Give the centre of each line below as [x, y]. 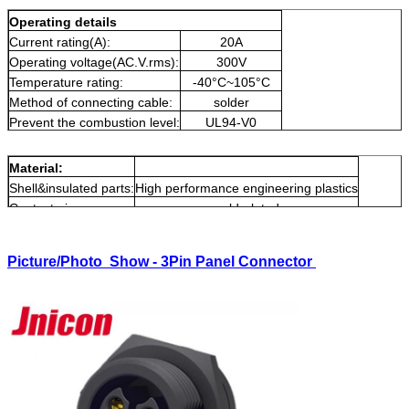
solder [231, 102]
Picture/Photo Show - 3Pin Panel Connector [162, 261]
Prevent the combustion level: [94, 122]
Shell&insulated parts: [72, 188]
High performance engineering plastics [246, 188]
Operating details [63, 21]
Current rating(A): [60, 42]
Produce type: [49, 142]
